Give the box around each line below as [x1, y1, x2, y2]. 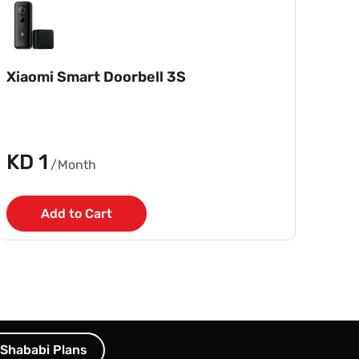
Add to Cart [41, 205, 113, 221]
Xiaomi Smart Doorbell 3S [6, 67, 187, 86]
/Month [50, 156, 97, 172]
